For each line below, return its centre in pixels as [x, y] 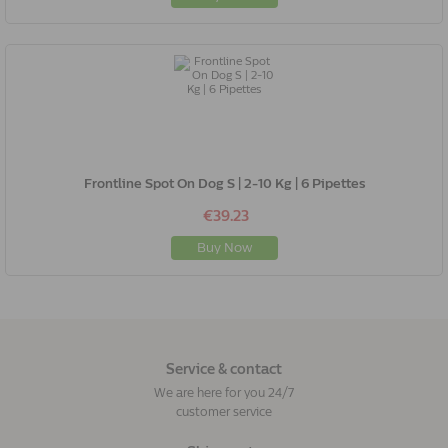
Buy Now [224, 247]
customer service [224, 411]
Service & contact [224, 369]
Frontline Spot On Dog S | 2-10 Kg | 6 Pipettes [224, 183]
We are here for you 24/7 [224, 392]
